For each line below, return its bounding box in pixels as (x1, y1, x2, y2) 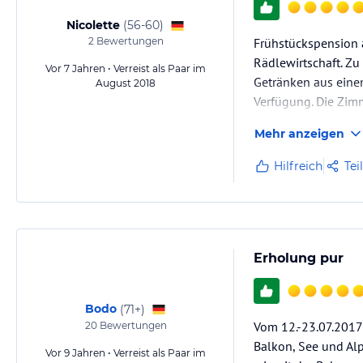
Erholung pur (254, 250, 344, 266)
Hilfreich (274, 159, 322, 173)
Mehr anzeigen (254, 126, 344, 141)
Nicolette (66, 18, 120, 32)
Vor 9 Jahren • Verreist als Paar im (45, 347, 206, 359)
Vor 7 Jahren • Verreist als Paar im (45, 62, 206, 75)
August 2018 (96, 77, 156, 89)
